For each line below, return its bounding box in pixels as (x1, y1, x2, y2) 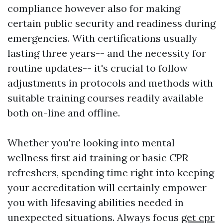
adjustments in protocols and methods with (7, 76, 213, 89)
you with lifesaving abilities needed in (7, 196, 184, 209)
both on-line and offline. (7, 106, 120, 119)
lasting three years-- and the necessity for (7, 46, 206, 59)
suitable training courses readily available (7, 91, 204, 104)
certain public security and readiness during (7, 16, 216, 29)
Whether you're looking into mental (7, 136, 175, 149)
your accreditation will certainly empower (7, 181, 207, 194)
